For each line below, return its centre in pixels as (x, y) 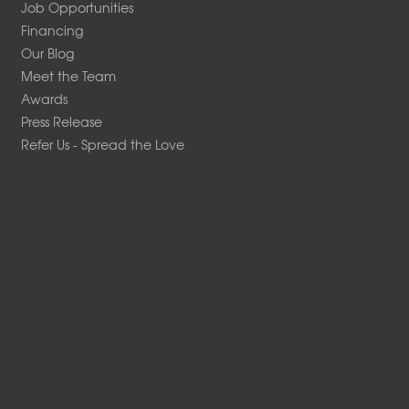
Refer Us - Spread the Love (103, 144)
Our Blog (48, 52)
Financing (52, 30)
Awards (45, 98)
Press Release (62, 121)
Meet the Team (69, 75)
